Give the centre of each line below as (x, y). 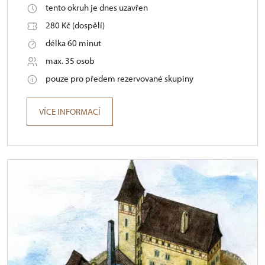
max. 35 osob (70, 61)
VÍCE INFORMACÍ (70, 112)
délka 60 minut (73, 43)
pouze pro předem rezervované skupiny (119, 79)
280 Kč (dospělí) (75, 25)
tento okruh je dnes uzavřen (97, 8)
